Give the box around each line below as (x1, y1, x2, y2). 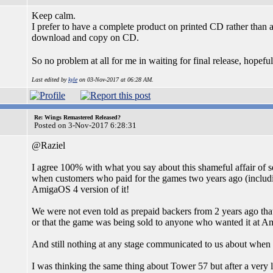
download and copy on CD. (32, 32, 139, 43)
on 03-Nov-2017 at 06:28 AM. (77, 76, 154, 83)
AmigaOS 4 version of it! (32, 184, 129, 194)
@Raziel (32, 140, 65, 151)
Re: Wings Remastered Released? (34, 114, 121, 121)
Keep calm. (32, 10, 76, 21)
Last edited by (32, 76, 68, 83)
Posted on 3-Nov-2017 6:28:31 (34, 121, 136, 130)
